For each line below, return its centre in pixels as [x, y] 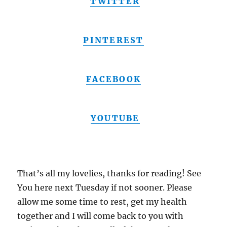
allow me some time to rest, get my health [102, 201]
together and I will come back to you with [101, 216]
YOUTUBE [115, 118]
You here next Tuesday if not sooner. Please [105, 187]
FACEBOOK [113, 79]
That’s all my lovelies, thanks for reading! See [109, 173]
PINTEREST [113, 40]
